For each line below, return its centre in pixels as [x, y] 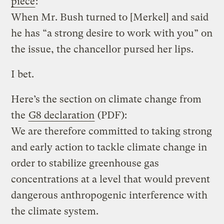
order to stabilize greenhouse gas [85, 163]
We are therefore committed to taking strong [112, 131]
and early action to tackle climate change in [109, 147]
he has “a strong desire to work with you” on [112, 33]
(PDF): [111, 115]
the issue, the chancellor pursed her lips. [102, 49]
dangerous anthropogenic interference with [109, 195]
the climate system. [55, 211]
